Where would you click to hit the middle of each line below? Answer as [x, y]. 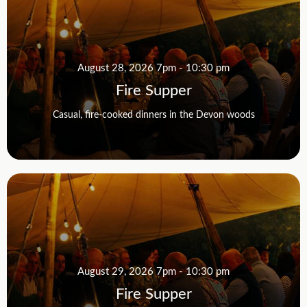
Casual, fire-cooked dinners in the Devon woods [153, 114]
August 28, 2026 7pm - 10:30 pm [153, 67]
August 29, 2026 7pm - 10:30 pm [153, 270]
